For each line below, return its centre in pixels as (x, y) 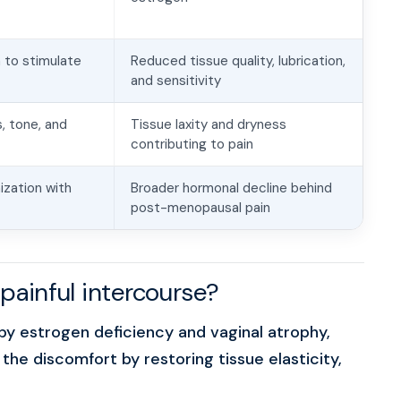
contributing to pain (192, 144)
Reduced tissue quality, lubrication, (238, 61)
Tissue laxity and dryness (209, 124)
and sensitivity (176, 81)
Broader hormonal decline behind (231, 188)
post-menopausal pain (200, 208)
